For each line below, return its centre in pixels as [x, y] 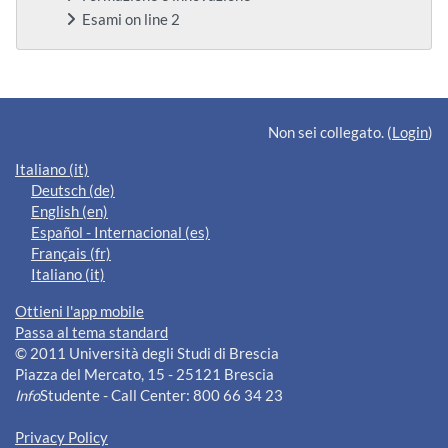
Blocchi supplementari [117, 93]
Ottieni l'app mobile [79, 312]
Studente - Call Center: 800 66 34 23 [161, 396]
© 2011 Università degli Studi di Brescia [147, 354]
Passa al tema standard [91, 333]
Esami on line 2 [131, 20]
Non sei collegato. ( [330, 133]
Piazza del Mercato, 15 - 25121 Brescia [144, 375]
